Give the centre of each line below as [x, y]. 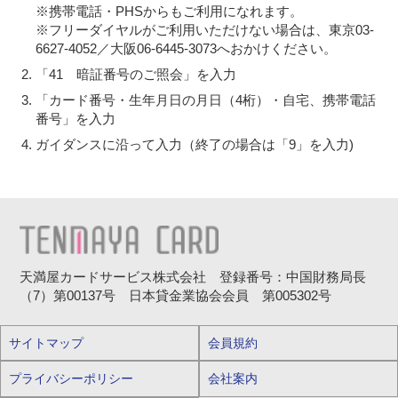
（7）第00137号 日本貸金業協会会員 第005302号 [176, 296]
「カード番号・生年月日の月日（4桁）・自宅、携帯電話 [206, 99]
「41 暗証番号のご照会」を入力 [136, 74]
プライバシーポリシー [71, 379]
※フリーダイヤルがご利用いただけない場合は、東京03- [205, 29]
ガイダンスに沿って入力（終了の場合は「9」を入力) [195, 144]
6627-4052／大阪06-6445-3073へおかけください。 [187, 48]
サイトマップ [46, 342]
